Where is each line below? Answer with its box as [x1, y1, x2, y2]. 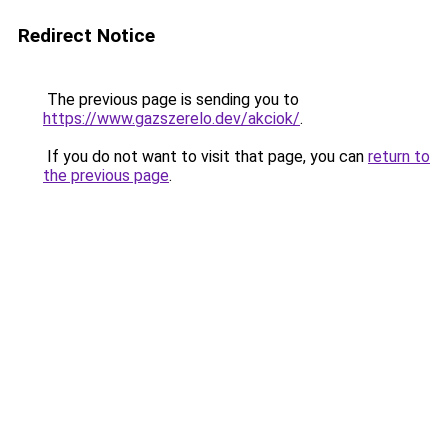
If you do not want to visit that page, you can [43, 147, 368, 166]
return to [368, 147, 430, 166]
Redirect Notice [18, 24, 155, 47]
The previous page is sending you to [43, 90, 299, 109]
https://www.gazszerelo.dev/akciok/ [43, 109, 300, 128]
